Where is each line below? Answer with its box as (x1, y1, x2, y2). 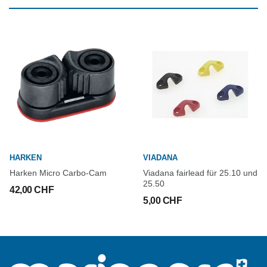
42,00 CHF (10, 185, 54, 195)
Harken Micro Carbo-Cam (10, 168, 107, 178)
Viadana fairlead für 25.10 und (143, 168, 257, 178)
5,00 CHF (143, 195, 182, 206)
